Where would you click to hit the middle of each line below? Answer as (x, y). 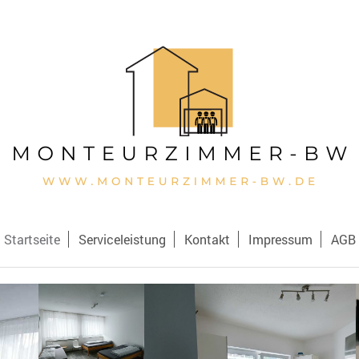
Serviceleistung (122, 239)
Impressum (280, 239)
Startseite (32, 239)
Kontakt (207, 239)
